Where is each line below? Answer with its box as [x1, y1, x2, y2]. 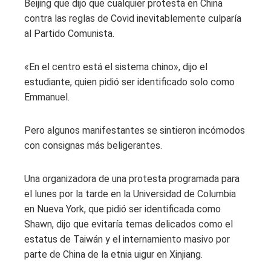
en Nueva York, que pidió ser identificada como [24, 203, 221, 215]
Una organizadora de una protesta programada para [24, 172, 240, 184]
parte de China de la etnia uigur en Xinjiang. [24, 248, 203, 260]
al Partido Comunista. [24, 27, 114, 39]
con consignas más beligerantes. [24, 139, 162, 151]
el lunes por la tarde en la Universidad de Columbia [24, 188, 236, 200]
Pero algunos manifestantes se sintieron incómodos [24, 124, 245, 136]
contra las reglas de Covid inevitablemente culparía [24, 12, 241, 24]
